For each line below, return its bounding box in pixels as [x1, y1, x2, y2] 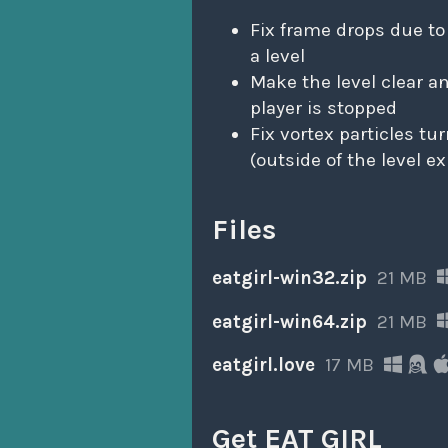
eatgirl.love [212, 354, 315, 377]
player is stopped [250, 97, 397, 120]
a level [250, 45, 305, 68]
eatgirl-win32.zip [212, 266, 367, 289]
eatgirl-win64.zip [212, 310, 367, 333]
